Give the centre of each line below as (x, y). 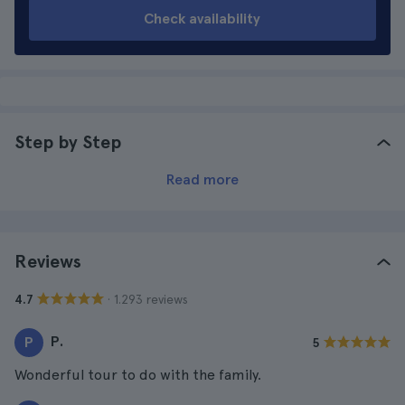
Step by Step (68, 142)
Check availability (202, 19)
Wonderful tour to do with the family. (138, 375)
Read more (202, 179)
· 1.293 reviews (148, 299)
